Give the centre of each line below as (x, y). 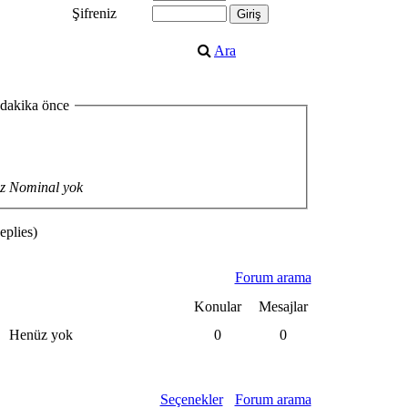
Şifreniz (94, 13)
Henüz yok (41, 335)
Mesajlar (283, 306)
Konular (217, 306)
